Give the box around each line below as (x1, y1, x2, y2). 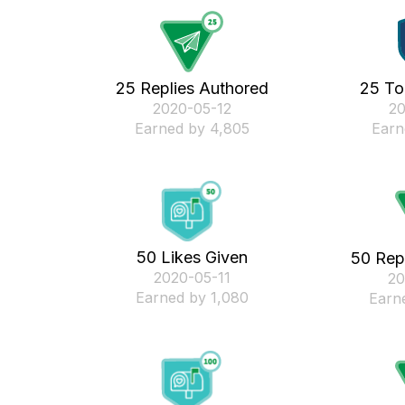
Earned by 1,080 (135, 287, 249, 306)
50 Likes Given (136, 247, 248, 267)
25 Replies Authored (115, 78, 268, 98)
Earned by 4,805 (134, 118, 250, 137)
